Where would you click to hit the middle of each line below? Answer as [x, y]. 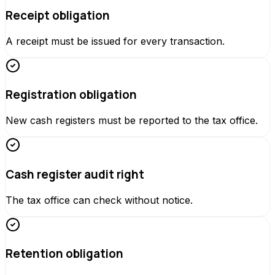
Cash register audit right [75, 174]
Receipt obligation [58, 16]
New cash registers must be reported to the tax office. [132, 121]
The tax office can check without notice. [99, 200]
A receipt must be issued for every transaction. [115, 41]
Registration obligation [71, 95]
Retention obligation [64, 254]
